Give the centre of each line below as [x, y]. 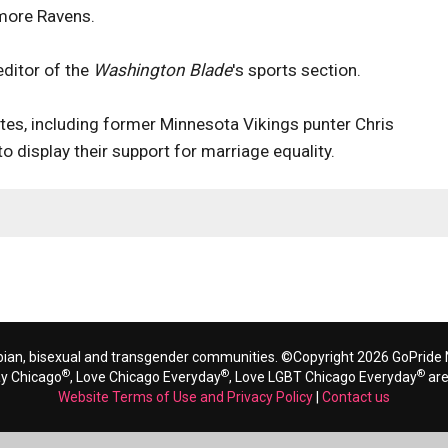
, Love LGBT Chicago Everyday [323, 377]
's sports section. [298, 70]
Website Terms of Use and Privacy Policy [185, 397]
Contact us [356, 397]
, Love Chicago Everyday [145, 377]
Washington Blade [162, 70]
